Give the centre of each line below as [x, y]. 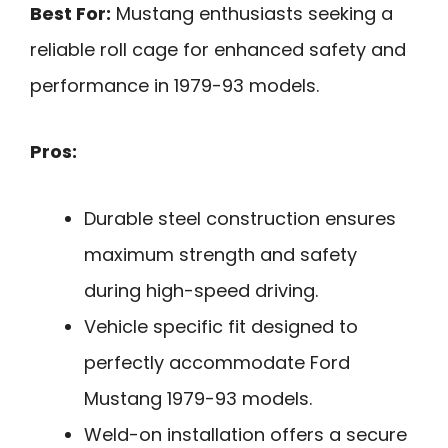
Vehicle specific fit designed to [221, 326]
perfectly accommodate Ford [217, 362]
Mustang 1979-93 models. [198, 398]
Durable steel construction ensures [240, 218]
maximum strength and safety [220, 254]
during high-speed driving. [201, 290]
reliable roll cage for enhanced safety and [218, 49]
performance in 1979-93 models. [174, 85]
